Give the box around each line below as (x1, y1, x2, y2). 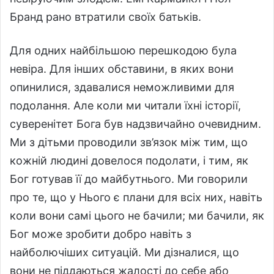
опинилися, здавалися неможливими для (10, 80, 234, 94)
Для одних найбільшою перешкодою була (10, 43, 237, 57)
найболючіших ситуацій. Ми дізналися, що (10, 245, 239, 259)
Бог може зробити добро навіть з (10, 227, 191, 240)
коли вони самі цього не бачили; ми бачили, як (10, 209, 264, 222)
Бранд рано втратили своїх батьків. (10, 10, 201, 23)
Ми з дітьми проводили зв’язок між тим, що (10, 135, 248, 149)
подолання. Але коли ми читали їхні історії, (10, 98, 241, 112)
